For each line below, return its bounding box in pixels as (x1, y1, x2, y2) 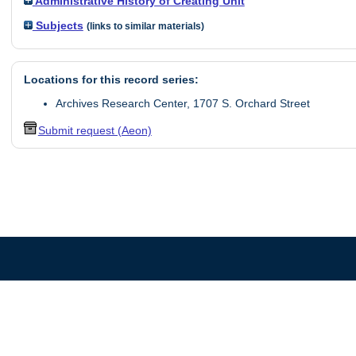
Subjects (32, 18, 83, 32)
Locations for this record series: (23, 73, 199, 87)
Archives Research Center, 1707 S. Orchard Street (55, 97, 310, 110)
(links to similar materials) (86, 21, 204, 31)
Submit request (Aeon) (37, 123, 152, 137)
